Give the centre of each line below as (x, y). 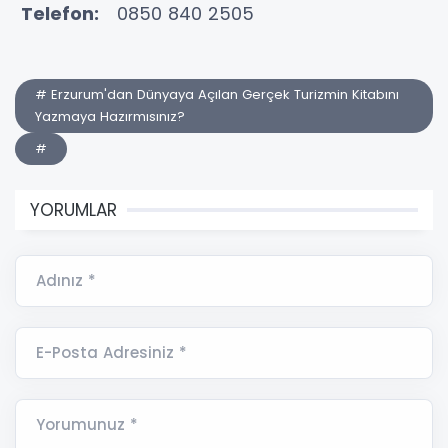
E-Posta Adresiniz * (111, 352)
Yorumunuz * (87, 424)
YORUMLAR (73, 209)
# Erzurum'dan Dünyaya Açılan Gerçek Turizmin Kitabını (217, 94)
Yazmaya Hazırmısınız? (110, 116)
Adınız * (66, 280)
